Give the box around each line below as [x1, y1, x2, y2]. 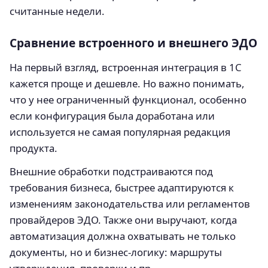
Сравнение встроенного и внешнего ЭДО [10, 34, 257, 51]
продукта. [10, 141, 57, 155]
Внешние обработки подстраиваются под [10, 164, 213, 178]
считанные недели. [10, 4, 105, 18]
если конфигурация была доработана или [10, 108, 215, 123]
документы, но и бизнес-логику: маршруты [10, 245, 222, 259]
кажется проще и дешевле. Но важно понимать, [10, 76, 245, 90]
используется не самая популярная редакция [10, 124, 230, 139]
